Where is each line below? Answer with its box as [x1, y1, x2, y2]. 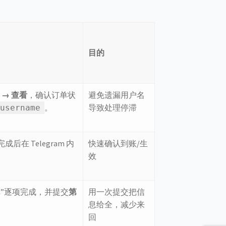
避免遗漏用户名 [88, 90, 145, 100]
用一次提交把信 [88, 187, 145, 197]
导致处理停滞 [88, 102, 137, 113]
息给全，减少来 [88, 199, 145, 210]
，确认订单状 [27, 90, 76, 100]
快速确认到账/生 [88, 138, 148, 149]
